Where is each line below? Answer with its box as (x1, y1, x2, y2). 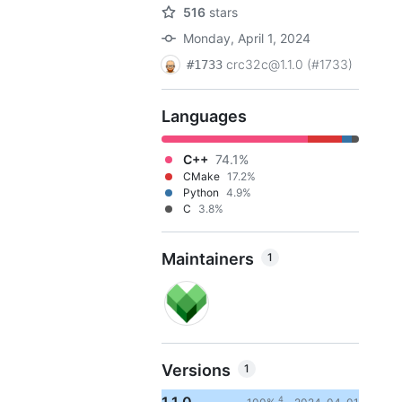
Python (183, 186, 219, 199)
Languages (162, 107, 247, 126)
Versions (162, 361, 231, 380)
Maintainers (162, 249, 254, 268)
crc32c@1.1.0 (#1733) (226, 57, 353, 72)
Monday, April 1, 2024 (183, 31, 310, 46)
